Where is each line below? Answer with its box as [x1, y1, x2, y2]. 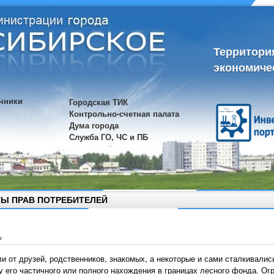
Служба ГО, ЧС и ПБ [69, 131, 148, 143]
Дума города [69, 119, 119, 131]
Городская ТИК [69, 96, 128, 108]
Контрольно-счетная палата [69, 108, 179, 119]
